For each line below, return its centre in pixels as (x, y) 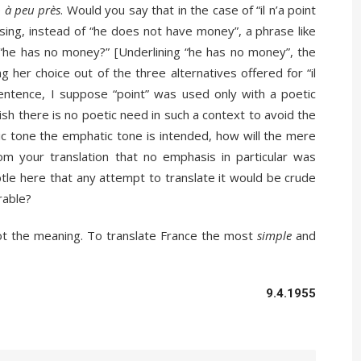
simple (275, 236)
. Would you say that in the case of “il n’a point (189, 10)
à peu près (33, 10)
